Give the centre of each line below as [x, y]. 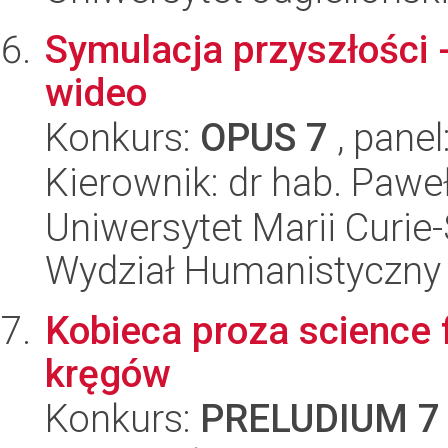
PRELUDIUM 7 [320, 418]
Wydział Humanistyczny [243, 270]
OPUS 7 [264, 137]
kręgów [108, 373]
